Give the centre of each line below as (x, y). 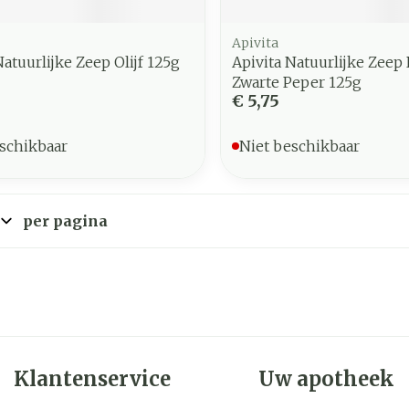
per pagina (65, 220)
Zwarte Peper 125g (296, 82)
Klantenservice (92, 378)
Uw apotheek (326, 378)
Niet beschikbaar (299, 146)
